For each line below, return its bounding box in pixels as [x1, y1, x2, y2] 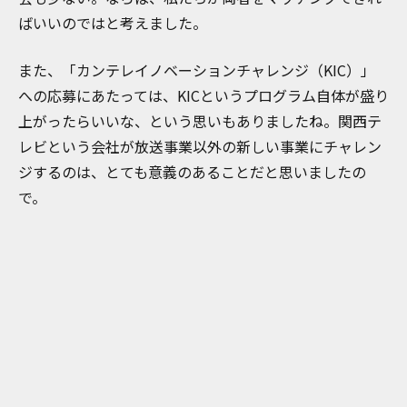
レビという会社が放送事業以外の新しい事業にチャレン [18, 135, 382, 158]
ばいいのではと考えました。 [18, 12, 207, 35]
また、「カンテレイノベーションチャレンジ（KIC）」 [18, 59, 375, 82]
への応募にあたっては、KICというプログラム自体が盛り [18, 84, 389, 107]
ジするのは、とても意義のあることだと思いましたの [18, 161, 366, 184]
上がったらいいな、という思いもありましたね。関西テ [18, 110, 382, 133]
